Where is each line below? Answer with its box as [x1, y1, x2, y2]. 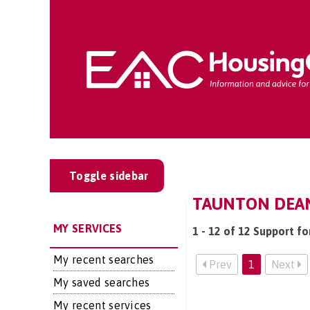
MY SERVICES [53, 222, 122, 235]
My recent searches [53, 253, 154, 266]
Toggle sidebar [69, 170, 149, 182]
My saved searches [53, 276, 150, 289]
